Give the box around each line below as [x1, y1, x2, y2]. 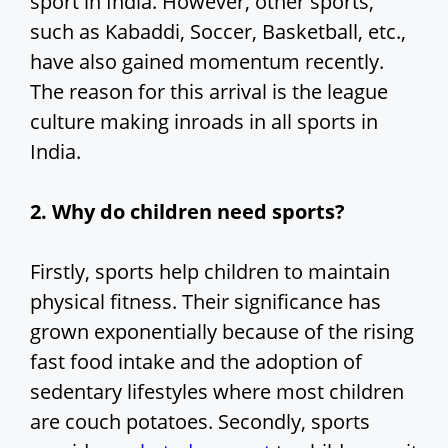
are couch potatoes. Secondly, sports [30, 408, 370, 436]
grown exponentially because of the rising [30, 318, 414, 346]
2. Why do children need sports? [30, 198, 350, 226]
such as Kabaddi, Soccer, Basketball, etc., [30, 18, 406, 46]
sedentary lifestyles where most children [30, 378, 404, 406]
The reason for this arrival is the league [30, 78, 388, 106]
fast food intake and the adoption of [30, 348, 362, 376]
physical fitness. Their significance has [30, 288, 381, 316]
